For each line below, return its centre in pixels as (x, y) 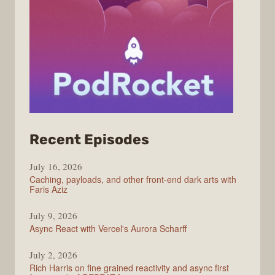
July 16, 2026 (56, 167)
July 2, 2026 (53, 255)
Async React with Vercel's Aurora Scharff (108, 229)
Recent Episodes (89, 139)
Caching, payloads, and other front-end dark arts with (133, 180)
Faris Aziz (48, 189)
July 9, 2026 (53, 216)
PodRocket (188, 156)
